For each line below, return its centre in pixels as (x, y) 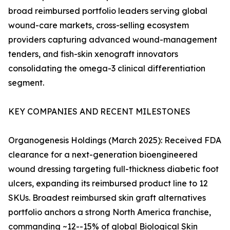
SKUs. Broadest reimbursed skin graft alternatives (107, 198)
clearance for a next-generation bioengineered (103, 155)
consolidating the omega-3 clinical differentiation (107, 69)
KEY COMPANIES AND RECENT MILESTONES (99, 112)
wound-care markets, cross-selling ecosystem (99, 25)
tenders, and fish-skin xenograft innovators (93, 54)
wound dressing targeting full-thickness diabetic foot (113, 169)
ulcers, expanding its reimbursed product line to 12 (108, 184)
